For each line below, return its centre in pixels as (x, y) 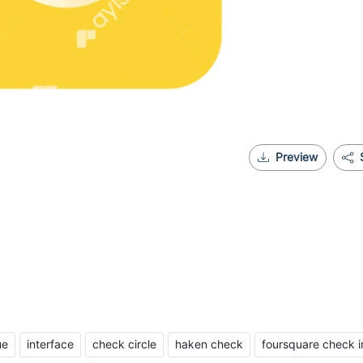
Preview (297, 157)
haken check (209, 344)
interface (50, 344)
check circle (124, 344)
